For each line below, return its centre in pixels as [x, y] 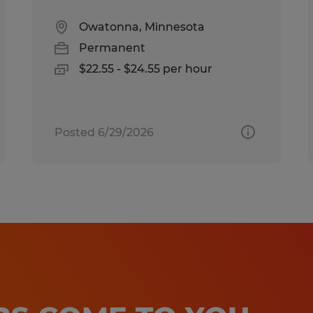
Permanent [112, 48]
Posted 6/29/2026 [104, 132]
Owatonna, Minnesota [142, 27]
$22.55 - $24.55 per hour [146, 68]
